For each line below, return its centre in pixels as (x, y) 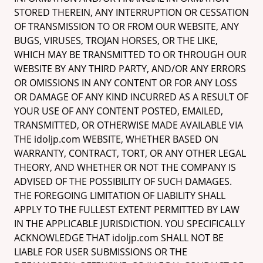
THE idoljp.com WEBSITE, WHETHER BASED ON (116, 139)
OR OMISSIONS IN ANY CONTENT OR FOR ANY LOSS (126, 83)
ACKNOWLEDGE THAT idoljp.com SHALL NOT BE (119, 238)
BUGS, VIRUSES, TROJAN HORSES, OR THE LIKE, (116, 41)
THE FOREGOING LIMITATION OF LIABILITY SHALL (120, 195)
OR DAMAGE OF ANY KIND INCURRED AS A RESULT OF (131, 97)
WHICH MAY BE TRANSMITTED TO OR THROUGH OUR (130, 55)
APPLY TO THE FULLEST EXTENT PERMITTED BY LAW (127, 210)
